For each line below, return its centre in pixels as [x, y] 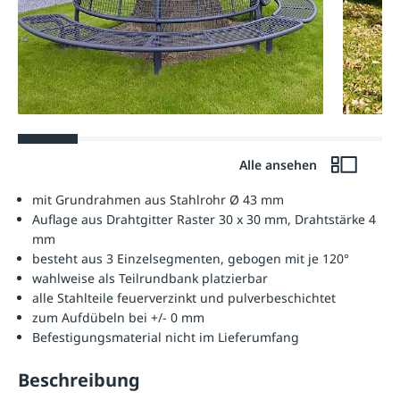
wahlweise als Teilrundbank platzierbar [150, 279]
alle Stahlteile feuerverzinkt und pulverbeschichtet [184, 298]
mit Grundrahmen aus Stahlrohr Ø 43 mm [158, 200]
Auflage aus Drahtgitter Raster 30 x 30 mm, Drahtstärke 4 [204, 220]
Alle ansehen [279, 165]
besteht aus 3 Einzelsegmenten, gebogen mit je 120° [191, 259]
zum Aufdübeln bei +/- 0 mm [118, 318]
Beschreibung [79, 380]
